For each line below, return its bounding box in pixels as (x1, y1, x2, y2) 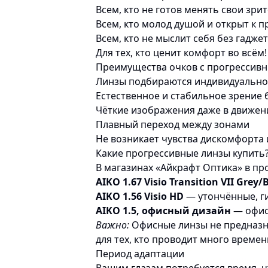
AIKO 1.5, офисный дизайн (96, 204, 231, 217)
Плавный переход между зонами (96, 118, 249, 131)
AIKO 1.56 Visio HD (96, 190, 184, 203)
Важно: (96, 218, 129, 232)
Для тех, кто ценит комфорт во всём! (96, 46, 267, 59)
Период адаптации (96, 247, 184, 260)
